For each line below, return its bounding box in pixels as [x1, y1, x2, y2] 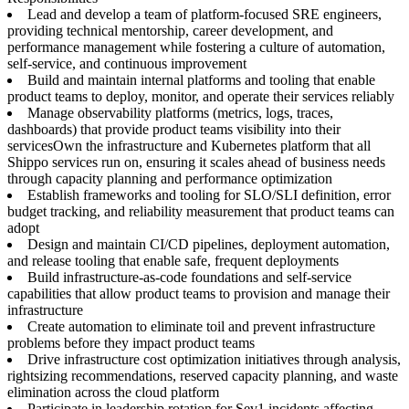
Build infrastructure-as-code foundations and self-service [27, 269, 351, 285]
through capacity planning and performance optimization [7, 171, 332, 186]
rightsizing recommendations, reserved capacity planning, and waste [7, 368, 398, 383]
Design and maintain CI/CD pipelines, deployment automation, [27, 236, 390, 252]
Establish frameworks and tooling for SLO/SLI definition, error [27, 187, 391, 203]
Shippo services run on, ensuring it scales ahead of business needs [7, 154, 385, 170]
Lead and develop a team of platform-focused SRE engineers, [27, 6, 382, 22]
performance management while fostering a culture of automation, [7, 39, 385, 55]
